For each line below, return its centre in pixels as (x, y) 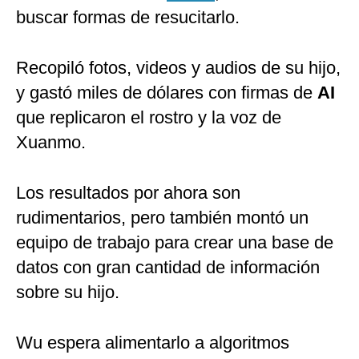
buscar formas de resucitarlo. (128, 18)
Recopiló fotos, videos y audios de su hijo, (178, 68)
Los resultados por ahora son (128, 193)
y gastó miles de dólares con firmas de (167, 93)
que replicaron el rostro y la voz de (149, 118)
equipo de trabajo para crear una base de (175, 243)
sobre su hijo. (68, 292)
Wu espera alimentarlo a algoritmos (153, 343)
